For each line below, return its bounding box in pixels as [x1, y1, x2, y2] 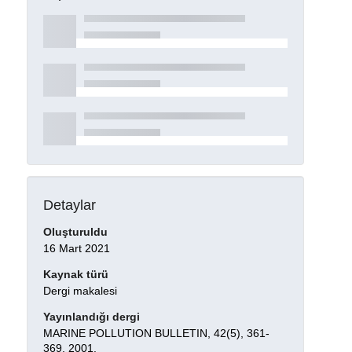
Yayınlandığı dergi [42, 310, 140, 324]
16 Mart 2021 [42, 242, 110, 255]
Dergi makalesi [42, 284, 117, 298]
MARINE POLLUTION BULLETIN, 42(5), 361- [42, 326, 269, 339]
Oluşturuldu [42, 225, 108, 239]
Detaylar [42, 196, 96, 213]
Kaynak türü [42, 268, 108, 281]
